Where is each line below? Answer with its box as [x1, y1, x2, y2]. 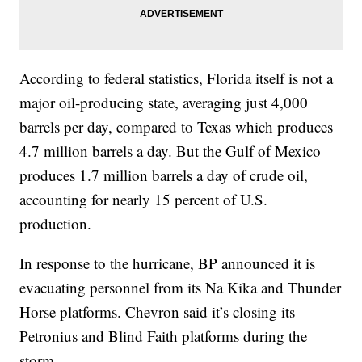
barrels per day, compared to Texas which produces [19, 116, 334, 137]
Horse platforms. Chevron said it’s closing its [19, 301, 296, 322]
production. [19, 213, 92, 234]
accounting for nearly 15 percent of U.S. [19, 189, 268, 210]
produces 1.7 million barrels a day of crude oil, [19, 165, 309, 186]
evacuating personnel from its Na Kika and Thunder [19, 277, 342, 298]
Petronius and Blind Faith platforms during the [19, 326, 308, 347]
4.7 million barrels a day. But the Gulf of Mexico [19, 141, 322, 162]
